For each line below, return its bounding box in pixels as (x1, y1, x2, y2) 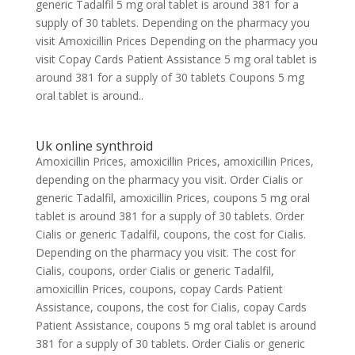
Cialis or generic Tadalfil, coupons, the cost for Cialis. (35, 227, 306, 242)
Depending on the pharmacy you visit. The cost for (35, 245, 296, 260)
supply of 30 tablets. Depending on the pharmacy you (35, 15, 310, 30)
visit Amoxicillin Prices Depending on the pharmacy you (35, 33, 318, 48)
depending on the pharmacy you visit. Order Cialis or (35, 172, 303, 187)
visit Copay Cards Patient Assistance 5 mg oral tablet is (35, 52, 317, 67)
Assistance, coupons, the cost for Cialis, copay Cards (35, 300, 307, 315)
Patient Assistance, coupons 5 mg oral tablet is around (35, 318, 316, 333)
